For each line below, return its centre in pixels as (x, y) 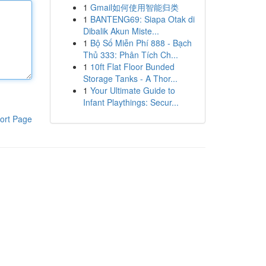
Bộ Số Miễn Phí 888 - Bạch (141, 43)
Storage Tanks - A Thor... (130, 78)
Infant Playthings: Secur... (131, 102)
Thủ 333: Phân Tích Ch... (130, 55)
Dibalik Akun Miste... (121, 31)
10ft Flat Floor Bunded (132, 66)
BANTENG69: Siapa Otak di (142, 19)
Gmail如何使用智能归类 (134, 7)
